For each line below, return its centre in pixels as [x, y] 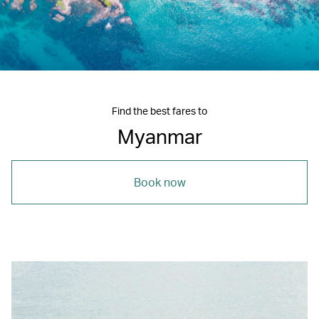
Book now [159, 182]
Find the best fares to [159, 110]
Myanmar [159, 136]
